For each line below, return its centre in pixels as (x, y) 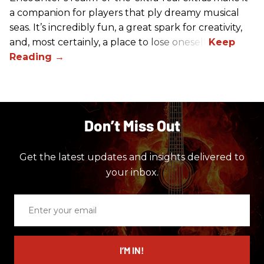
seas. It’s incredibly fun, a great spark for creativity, (126, 28)
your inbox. (132, 173)
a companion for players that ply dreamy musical (124, 13)
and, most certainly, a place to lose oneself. (109, 42)
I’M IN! (132, 250)
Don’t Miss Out (132, 126)
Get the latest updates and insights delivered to (132, 157)
